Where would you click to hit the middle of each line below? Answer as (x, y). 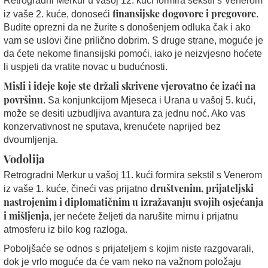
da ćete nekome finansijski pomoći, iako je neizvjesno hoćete (133, 53)
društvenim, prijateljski (202, 188)
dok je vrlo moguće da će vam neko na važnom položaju (122, 261)
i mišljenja (26, 215)
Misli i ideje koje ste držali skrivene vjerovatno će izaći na (130, 86)
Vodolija (24, 159)
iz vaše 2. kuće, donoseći (58, 14)
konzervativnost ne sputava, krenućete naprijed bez (112, 126)
